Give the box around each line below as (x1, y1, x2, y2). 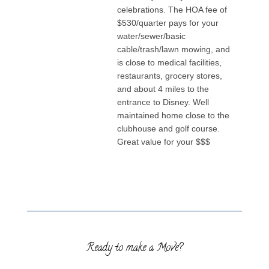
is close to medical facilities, (117, 57, 222, 67)
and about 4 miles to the (117, 83, 210, 94)
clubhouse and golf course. (117, 123, 220, 133)
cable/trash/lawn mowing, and (117, 44, 231, 54)
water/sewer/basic (117, 31, 186, 41)
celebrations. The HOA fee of (117, 4, 228, 14)
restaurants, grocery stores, (117, 70, 223, 80)
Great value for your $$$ (117, 136, 211, 147)
